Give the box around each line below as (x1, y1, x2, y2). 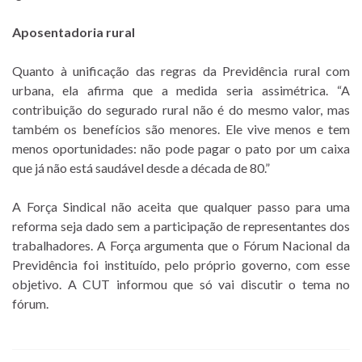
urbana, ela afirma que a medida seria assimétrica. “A (12, 82, 350, 99)
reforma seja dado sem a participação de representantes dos (12, 218, 350, 234)
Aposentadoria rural (12, 24, 135, 40)
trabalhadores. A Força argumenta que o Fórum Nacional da (12, 238, 350, 254)
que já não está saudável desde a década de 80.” (12, 160, 270, 176)
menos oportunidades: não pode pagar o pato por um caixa (12, 141, 350, 157)
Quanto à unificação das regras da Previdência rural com (12, 63, 350, 79)
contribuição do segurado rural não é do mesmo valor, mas (12, 102, 350, 118)
